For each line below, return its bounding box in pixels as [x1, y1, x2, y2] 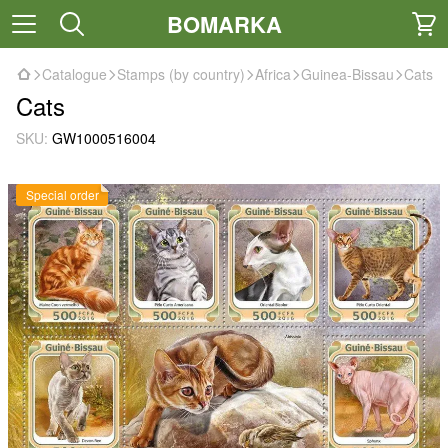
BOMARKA [166, 7, 282, 40]
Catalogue [42, 64, 107, 84]
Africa [255, 64, 291, 84]
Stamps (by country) [117, 64, 245, 84]
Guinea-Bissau [301, 64, 394, 84]
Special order [26, 186, 99, 203]
